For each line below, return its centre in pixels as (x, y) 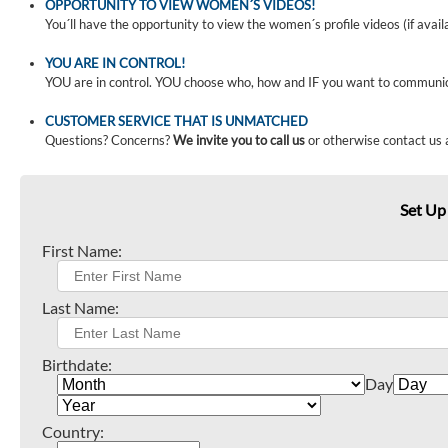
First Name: (82, 250)
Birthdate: (77, 364)
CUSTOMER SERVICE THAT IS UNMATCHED (176, 121)
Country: (73, 431)
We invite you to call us (239, 140)
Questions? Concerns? (109, 140)
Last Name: (80, 307)
